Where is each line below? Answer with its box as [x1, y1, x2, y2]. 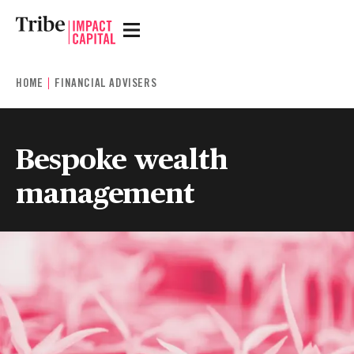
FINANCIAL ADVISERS [55, 76, 157, 90]
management [16, 171, 194, 211]
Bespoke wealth [16, 137, 228, 177]
